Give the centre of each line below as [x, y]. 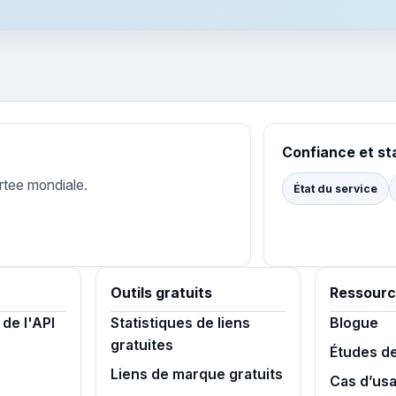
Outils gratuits [162, 293]
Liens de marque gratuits [197, 374]
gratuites [142, 345]
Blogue [354, 323]
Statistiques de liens [181, 323]
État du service [335, 189]
